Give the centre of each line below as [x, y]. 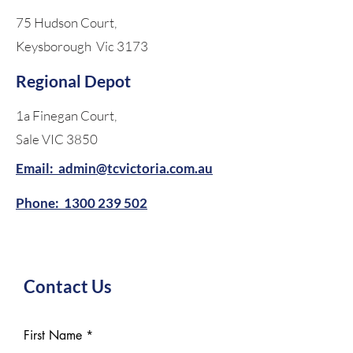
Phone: [52, 203]
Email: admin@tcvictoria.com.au [114, 168]
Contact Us [68, 286]
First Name [53, 335]
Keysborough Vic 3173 [82, 46]
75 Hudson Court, [66, 22]
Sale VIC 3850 [57, 139]
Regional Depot [73, 81]
